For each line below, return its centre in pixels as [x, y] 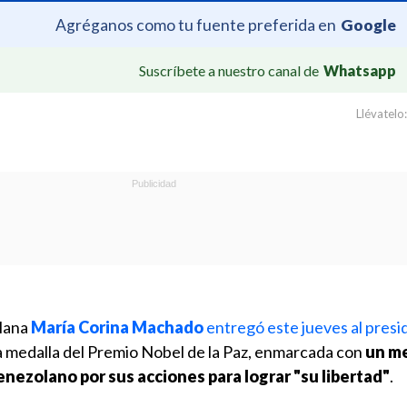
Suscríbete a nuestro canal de [229, 70]
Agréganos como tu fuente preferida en [196, 25]
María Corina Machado [117, 327]
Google [368, 25]
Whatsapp [360, 70]
